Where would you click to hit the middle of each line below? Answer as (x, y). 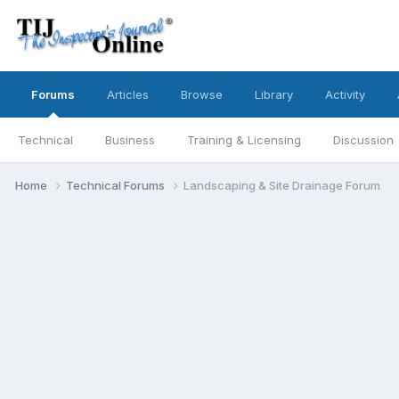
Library (274, 94)
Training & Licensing (244, 140)
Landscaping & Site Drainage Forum (282, 185)
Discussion (363, 140)
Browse (202, 94)
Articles (128, 94)
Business (130, 140)
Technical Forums (117, 185)
